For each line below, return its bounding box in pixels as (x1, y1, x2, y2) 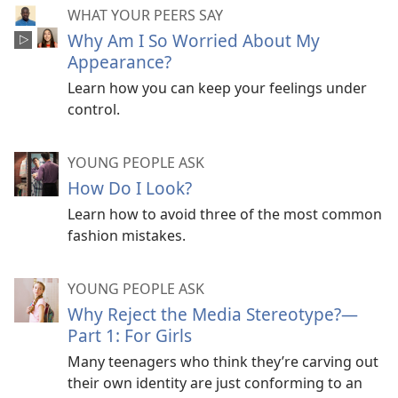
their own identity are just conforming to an (68, 372, 362, 393)
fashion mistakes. (68, 225, 186, 245)
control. (68, 99, 120, 119)
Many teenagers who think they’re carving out (68, 351, 378, 371)
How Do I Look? (68, 175, 192, 200)
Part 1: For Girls (68, 322, 192, 347)
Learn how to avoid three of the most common (68, 203, 382, 224)
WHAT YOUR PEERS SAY (68, 4, 223, 25)
